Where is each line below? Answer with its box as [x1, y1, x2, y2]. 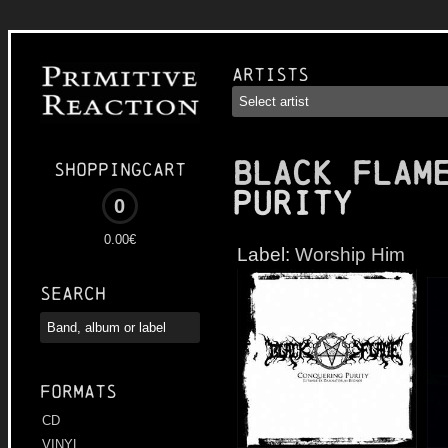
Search [40, 283, 106, 305]
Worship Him [295, 243, 405, 265]
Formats [40, 381, 117, 403]
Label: [237, 243, 295, 265]
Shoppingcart [54, 159, 186, 181]
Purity [232, 185, 352, 222]
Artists [232, 64, 309, 85]
